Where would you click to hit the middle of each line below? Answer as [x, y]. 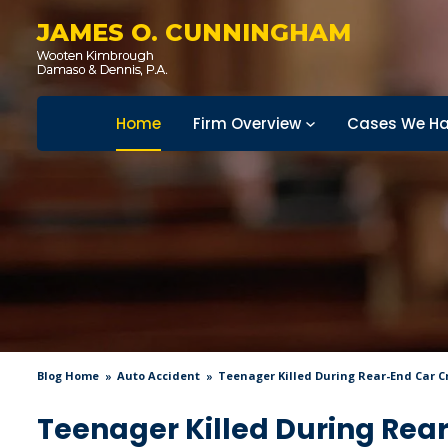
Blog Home [68, 375]
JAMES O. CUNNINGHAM [194, 32]
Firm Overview [247, 123]
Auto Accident [158, 375]
